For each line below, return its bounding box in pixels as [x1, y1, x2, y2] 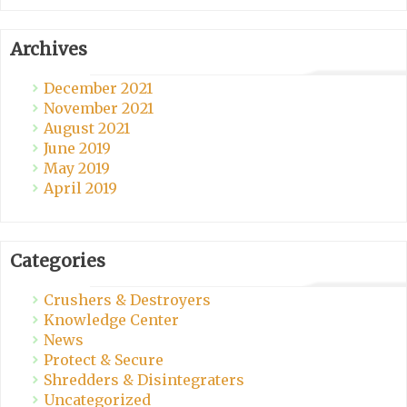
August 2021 [44, 119, 130, 138]
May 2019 [44, 159, 110, 178]
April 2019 [44, 179, 117, 198]
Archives [10, 38, 87, 61]
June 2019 [44, 139, 111, 158]
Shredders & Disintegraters [44, 371, 244, 390]
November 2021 [44, 99, 154, 118]
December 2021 [44, 79, 153, 98]
